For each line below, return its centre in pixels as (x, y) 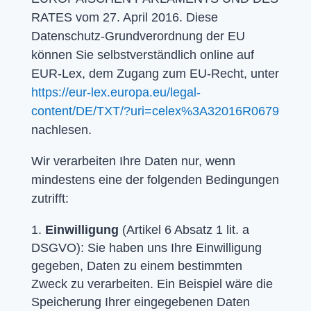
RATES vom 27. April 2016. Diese (124, 17)
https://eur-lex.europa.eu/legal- (116, 92)
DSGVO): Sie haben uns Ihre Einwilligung (146, 247)
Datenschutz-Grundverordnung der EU (138, 36)
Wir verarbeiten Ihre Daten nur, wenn (133, 161)
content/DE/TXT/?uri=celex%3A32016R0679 (155, 111)
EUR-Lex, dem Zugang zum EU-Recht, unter (155, 73)
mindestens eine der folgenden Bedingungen (155, 179)
